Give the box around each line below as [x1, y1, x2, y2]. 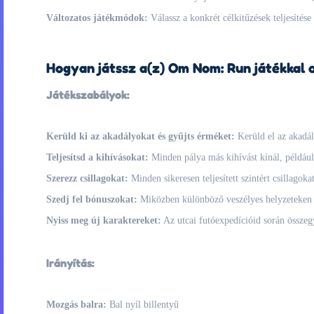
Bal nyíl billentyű [107, 299, 179, 310]
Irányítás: [46, 256, 95, 270]
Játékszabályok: [46, 88, 130, 102]
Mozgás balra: [46, 299, 107, 310]
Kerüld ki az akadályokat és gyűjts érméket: [46, 131, 235, 142]
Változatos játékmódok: [46, 13, 148, 23]
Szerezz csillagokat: [46, 173, 128, 184]
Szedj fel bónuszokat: [46, 194, 137, 205]
